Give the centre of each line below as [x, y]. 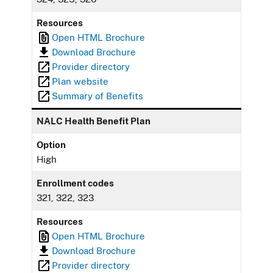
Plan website [80, 81]
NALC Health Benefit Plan [94, 121]
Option [51, 144]
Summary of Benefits [98, 96]
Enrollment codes [76, 183]
